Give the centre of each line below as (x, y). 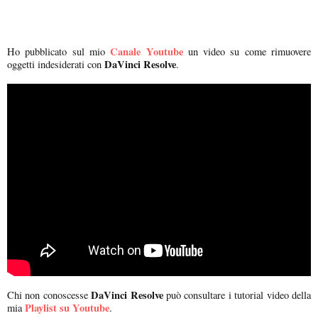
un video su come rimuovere (247, 51)
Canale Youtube (147, 51)
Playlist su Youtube (67, 307)
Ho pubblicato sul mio (56, 51)
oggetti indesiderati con (54, 64)
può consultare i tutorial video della (237, 295)
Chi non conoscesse (49, 295)
